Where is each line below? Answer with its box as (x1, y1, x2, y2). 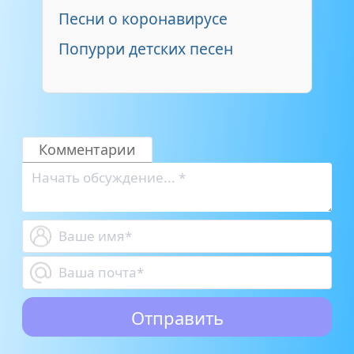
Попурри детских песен (58, 37, 233, 59)
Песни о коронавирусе (58, 7, 228, 29)
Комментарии (39, 139, 136, 159)
